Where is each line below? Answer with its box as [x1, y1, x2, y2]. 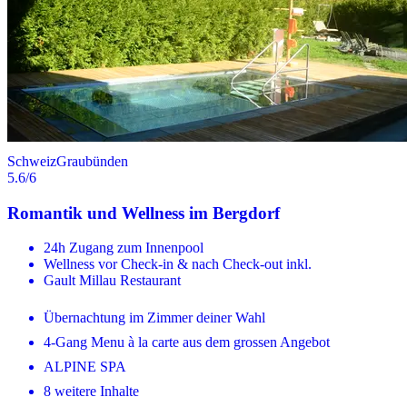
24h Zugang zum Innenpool [44, 240, 203, 256]
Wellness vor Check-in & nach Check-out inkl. [44, 256, 312, 273]
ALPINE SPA [44, 359, 126, 375]
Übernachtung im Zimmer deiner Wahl [44, 310, 265, 326]
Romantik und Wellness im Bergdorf [7, 203, 280, 223]
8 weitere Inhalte [44, 383, 139, 400]
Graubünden [56, 153, 128, 169]
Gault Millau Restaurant [44, 273, 181, 289]
